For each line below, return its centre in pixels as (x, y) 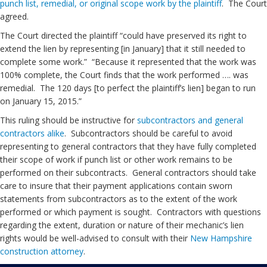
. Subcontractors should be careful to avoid (148, 133)
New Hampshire (221, 238)
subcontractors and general (190, 120)
